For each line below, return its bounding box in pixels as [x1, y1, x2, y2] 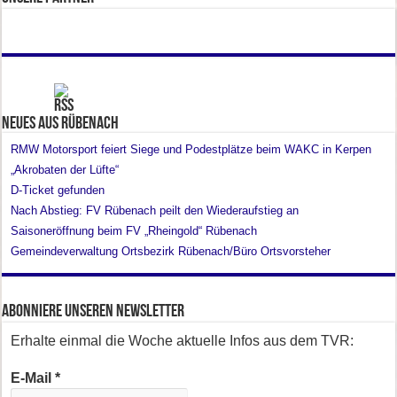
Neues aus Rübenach [2, 114, 120, 133]
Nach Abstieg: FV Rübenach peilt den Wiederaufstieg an [11, 203, 300, 217]
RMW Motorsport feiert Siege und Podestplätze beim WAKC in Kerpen [11, 142, 372, 156]
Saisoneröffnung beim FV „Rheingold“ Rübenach [11, 223, 258, 237]
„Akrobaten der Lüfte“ [11, 162, 120, 176]
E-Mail [11, 370, 56, 385]
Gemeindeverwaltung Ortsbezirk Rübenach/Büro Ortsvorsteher [11, 244, 331, 258]
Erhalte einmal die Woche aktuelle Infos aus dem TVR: [11, 332, 354, 348]
